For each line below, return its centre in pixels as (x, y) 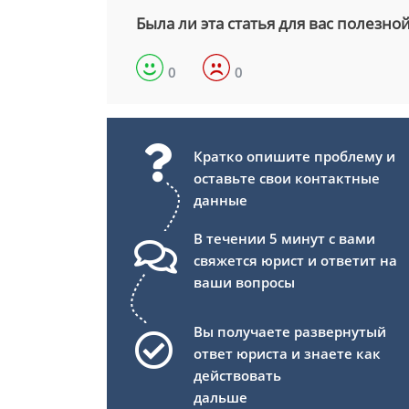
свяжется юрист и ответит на (295, 261)
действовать (237, 376)
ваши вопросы (244, 283)
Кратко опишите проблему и (294, 157)
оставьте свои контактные (287, 178)
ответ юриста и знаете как (287, 354)
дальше (220, 398)
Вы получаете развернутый (290, 332)
